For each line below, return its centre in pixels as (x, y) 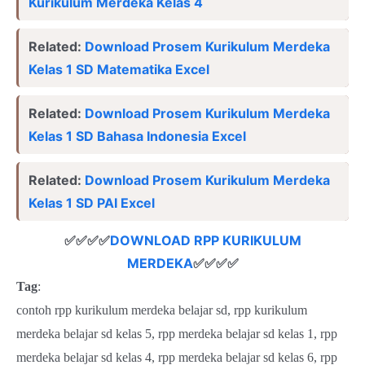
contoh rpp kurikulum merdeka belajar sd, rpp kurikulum (162, 310)
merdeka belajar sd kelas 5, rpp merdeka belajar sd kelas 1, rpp (177, 334)
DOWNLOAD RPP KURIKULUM (205, 240)
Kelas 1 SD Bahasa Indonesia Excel (137, 136)
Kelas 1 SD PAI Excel (92, 203)
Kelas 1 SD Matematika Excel (119, 69)
